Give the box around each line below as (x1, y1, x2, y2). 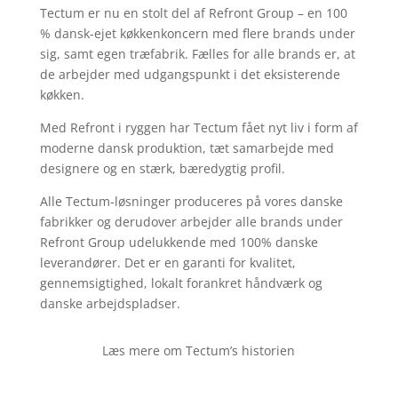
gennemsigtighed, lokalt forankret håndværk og (39, 275, 322, 291)
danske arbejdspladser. (39, 295, 180, 312)
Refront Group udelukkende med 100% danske (39, 234, 318, 251)
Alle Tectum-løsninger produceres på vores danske (39, 193, 343, 210)
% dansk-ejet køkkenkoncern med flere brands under (39, 25, 355, 42)
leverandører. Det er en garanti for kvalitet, (39, 254, 296, 271)
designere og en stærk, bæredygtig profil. (39, 160, 285, 177)
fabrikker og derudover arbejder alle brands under (39, 213, 343, 230)
